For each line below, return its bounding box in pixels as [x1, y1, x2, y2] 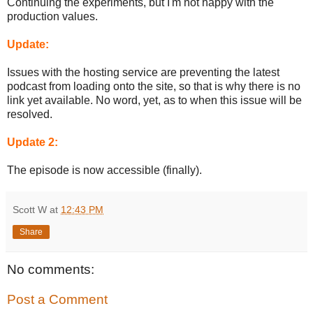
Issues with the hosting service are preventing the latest [7, 66, 279, 78]
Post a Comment [7, 292, 108, 307]
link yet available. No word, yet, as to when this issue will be [7, 94, 302, 106]
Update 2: [7, 136, 58, 148]
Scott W [13, 203, 47, 215]
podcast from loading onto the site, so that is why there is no [7, 80, 300, 92]
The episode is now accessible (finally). [7, 163, 202, 176]
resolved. [7, 108, 52, 120]
